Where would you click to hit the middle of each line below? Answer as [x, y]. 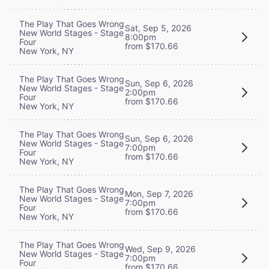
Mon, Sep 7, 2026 [159, 194]
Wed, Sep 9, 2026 [160, 249]
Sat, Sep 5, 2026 [158, 28]
